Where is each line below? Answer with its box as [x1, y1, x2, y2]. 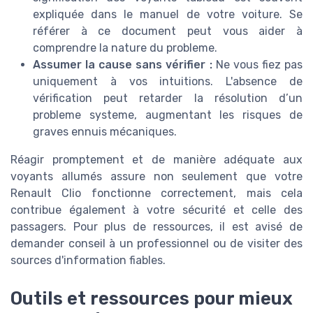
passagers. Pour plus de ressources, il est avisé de [10, 220, 303, 234]
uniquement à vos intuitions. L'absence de [33, 75, 303, 89]
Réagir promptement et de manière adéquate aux [10, 153, 303, 167]
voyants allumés [10, 170, 102, 184]
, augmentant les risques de [133, 108, 303, 122]
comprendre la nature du [33, 41, 166, 55]
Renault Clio [10, 187, 82, 201]
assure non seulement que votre [101, 170, 303, 184]
